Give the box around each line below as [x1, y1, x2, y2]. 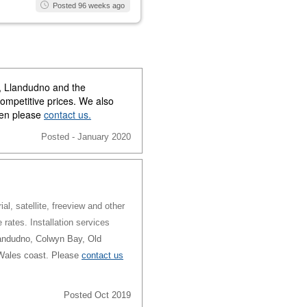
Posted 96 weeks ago [53, 1, 125, 10]
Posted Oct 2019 [64, 290, 131, 301]
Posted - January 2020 [41, 132, 131, 143]
